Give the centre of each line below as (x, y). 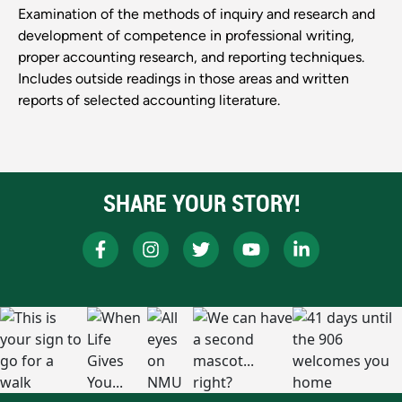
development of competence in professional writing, (186, 36)
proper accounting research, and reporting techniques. (191, 57)
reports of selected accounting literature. (149, 100)
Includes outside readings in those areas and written (184, 79)
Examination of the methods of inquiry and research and (197, 14)
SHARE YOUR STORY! (201, 204)
